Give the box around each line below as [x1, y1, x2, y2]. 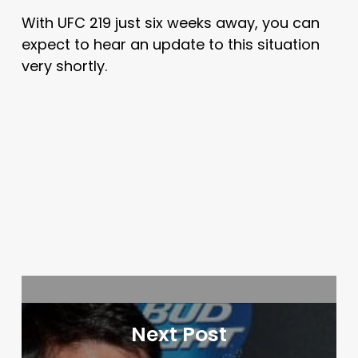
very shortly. [21, 55, 107, 76]
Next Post [131, 320, 228, 348]
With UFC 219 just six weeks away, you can [21, 12, 320, 33]
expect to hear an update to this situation [21, 34, 320, 54]
